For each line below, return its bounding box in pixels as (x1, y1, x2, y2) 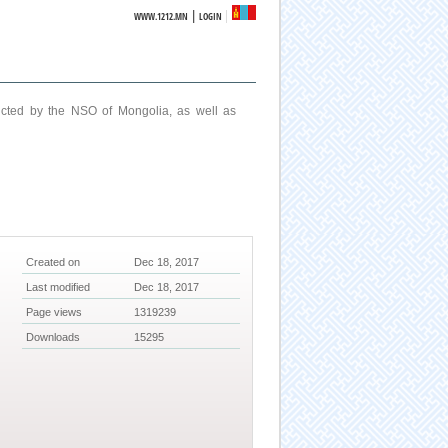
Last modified (26, 281, 91, 294)
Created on (26, 256, 81, 269)
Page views (26, 306, 83, 319)
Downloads (26, 331, 81, 344)
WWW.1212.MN (134, 10, 189, 23)
